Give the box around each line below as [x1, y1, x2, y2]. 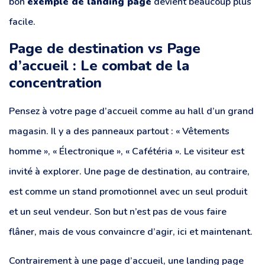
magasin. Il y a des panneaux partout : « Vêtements [9, 125, 230, 138]
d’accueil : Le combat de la [9, 56, 189, 76]
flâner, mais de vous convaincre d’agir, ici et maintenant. [9, 225, 253, 239]
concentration [9, 73, 102, 93]
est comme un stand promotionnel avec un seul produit [9, 185, 247, 199]
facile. [9, 15, 35, 28]
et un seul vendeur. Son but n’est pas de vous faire [9, 205, 227, 219]
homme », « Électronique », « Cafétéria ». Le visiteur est [9, 145, 244, 159]
